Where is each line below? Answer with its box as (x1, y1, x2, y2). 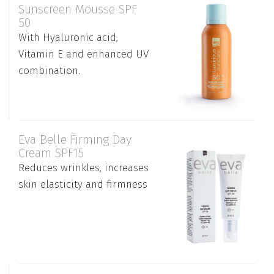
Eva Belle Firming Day (18, 131, 131, 147)
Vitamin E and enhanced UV (18, 47, 149, 61)
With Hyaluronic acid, (18, 31, 118, 44)
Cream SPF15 (18, 145, 84, 160)
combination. (18, 64, 80, 77)
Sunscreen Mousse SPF (18, 1, 137, 17)
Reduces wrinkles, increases (18, 161, 149, 174)
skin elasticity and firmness (18, 177, 147, 191)
